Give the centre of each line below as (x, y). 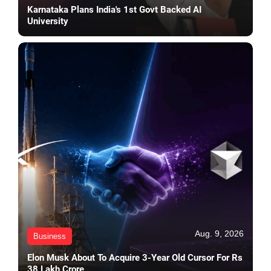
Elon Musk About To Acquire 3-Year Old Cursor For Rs (135, 257)
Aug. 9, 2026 (219, 233)
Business (50, 236)
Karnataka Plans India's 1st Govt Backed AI (114, 9)
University (48, 21)
